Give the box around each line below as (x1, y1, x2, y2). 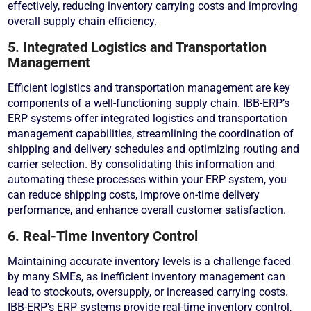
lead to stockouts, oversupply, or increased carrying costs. (8, 285, 289, 299)
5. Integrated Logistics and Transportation (8, 38, 267, 56)
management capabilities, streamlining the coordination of (8, 126, 294, 140)
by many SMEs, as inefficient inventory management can (8, 269, 286, 283)
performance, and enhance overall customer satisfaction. (8, 203, 287, 217)
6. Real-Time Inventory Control (8, 227, 199, 244)
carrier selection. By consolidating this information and (8, 157, 276, 171)
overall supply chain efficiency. (8, 14, 158, 28)
